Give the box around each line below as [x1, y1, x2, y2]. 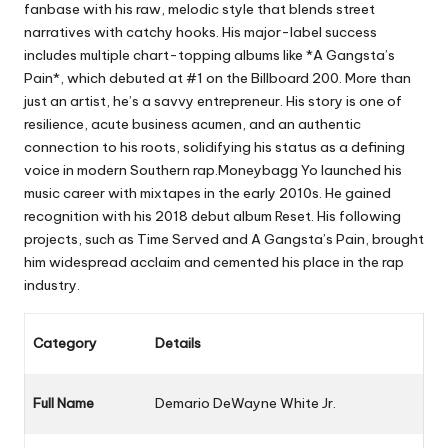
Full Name [33, 393, 94, 412]
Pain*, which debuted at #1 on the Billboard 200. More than [24, 68, 411, 87]
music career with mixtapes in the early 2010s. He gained [24, 183, 391, 202]
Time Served [137, 229, 219, 248]
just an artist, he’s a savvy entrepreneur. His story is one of [24, 91, 402, 110]
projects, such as [24, 229, 137, 248]
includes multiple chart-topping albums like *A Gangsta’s [24, 45, 395, 64]
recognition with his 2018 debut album [24, 206, 275, 225]
